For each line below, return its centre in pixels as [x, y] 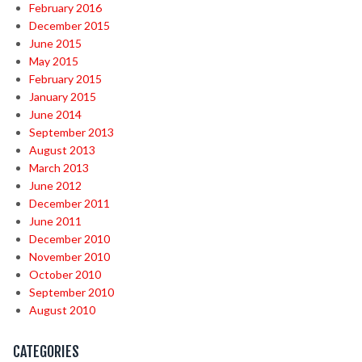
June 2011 [55, 221]
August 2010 [62, 310]
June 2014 [55, 115]
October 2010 [65, 275]
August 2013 [62, 150]
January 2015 [63, 97]
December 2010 [69, 239]
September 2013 [72, 133]
